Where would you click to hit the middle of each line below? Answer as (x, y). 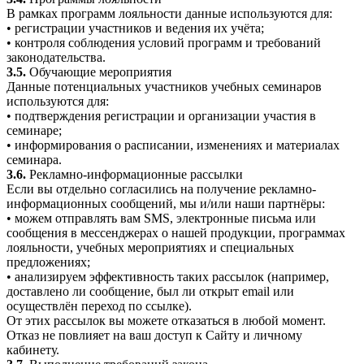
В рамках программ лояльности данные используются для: (169, 14)
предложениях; (48, 262)
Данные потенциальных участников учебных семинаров (164, 87)
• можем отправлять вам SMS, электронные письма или (161, 219)
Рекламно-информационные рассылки (134, 175)
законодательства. (56, 58)
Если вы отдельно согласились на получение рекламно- (161, 189)
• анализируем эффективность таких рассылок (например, (168, 277)
